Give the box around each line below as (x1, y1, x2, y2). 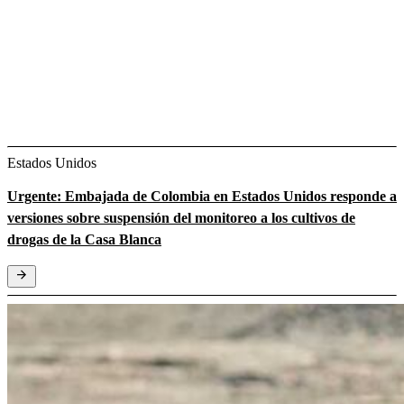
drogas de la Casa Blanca (7, 231, 161, 247)
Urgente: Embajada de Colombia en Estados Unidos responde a (7, 188, 397, 204)
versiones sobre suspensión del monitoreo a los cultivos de (7, 209, 355, 225)
